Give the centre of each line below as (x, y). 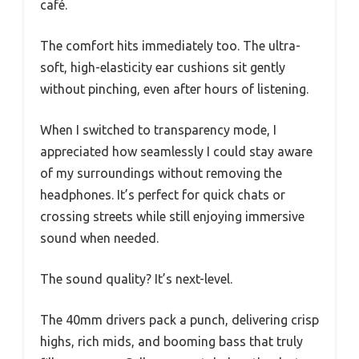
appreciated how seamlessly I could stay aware (176, 151)
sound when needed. (99, 238)
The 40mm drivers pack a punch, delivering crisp (179, 319)
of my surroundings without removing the (161, 173)
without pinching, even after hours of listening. (174, 89)
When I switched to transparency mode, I (158, 129)
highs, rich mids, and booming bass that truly (171, 341)
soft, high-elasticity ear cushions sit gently (163, 67)
